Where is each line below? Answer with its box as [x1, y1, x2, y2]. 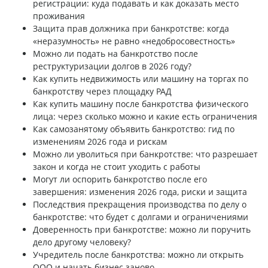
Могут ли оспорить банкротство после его [33, 173, 207, 185]
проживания [33, 10, 85, 22]
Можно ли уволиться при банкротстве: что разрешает [33, 148, 258, 160]
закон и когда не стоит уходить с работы [33, 161, 200, 173]
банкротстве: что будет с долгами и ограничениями [33, 211, 248, 223]
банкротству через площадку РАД [33, 86, 172, 98]
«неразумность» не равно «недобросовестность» [33, 35, 235, 47]
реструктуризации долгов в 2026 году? [33, 60, 191, 72]
